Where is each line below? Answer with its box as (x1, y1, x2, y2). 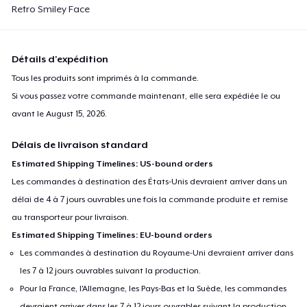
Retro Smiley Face (12, 3, 90, 14)
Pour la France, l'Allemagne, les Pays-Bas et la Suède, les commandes (20, 283, 287, 293)
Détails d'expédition (12, 53, 109, 64)
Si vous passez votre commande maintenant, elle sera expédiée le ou (12, 90, 281, 101)
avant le (12, 108, 47, 119)
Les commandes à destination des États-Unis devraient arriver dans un (12, 176, 288, 186)
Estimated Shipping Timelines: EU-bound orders (12, 230, 213, 240)
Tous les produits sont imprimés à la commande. (12, 73, 199, 83)
